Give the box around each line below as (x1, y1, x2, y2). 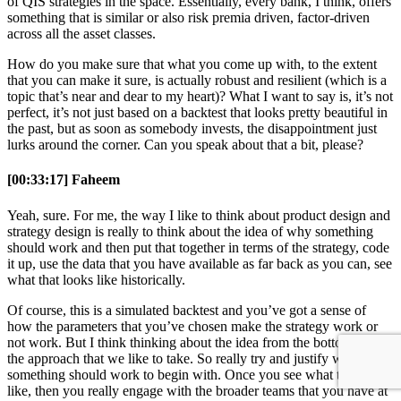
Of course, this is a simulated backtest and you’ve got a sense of (7, 302, 366, 318)
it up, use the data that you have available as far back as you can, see (7, 255, 392, 271)
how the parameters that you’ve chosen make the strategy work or (7, 318, 378, 334)
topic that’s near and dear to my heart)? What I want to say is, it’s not (7, 89, 393, 105)
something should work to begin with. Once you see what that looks (7, 366, 391, 382)
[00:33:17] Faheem (7, 172, 120, 188)
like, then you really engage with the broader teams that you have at (7, 382, 388, 398)
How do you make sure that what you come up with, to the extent (7, 56, 377, 73)
